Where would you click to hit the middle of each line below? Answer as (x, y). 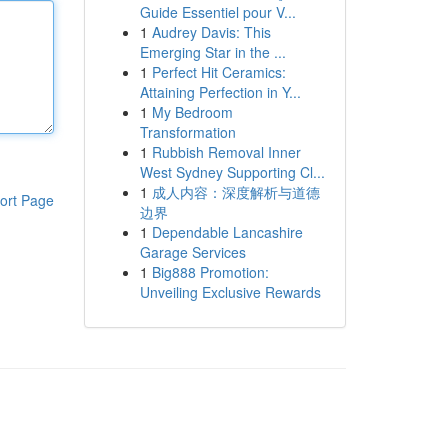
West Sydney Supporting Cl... (232, 172)
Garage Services (192, 252)
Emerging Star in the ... (212, 52)
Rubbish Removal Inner (226, 152)
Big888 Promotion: (210, 272)
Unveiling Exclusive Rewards (230, 292)
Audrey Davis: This (211, 32)
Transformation (187, 132)
